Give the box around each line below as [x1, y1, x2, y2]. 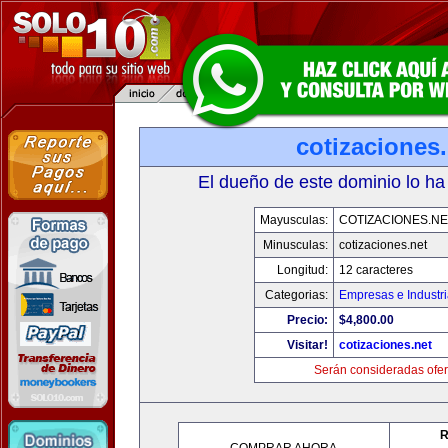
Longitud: [277, 263, 328, 277]
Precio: [287, 313, 328, 327]
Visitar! [287, 338, 328, 352]
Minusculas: [263, 238, 328, 252]
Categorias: [265, 288, 328, 302]
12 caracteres [339, 263, 413, 277]
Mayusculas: [260, 213, 328, 227]
